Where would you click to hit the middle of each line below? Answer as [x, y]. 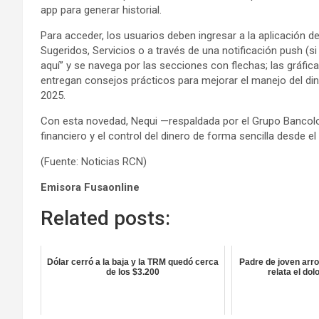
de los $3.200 [132, 272]
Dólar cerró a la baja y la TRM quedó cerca [132, 262]
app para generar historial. [101, 10]
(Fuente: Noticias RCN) [94, 161]
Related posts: [105, 218]
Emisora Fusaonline [90, 187]
